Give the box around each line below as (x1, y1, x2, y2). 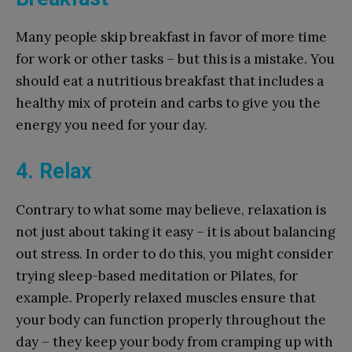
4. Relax (16, 158, 92, 184)
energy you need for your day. (16, 115, 207, 134)
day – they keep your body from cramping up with (16, 332, 333, 350)
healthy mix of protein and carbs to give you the (16, 93, 321, 112)
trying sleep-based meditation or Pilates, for (16, 266, 298, 284)
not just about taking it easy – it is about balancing (16, 222, 335, 240)
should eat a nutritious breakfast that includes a (16, 71, 324, 90)
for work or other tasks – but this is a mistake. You (16, 49, 335, 68)
